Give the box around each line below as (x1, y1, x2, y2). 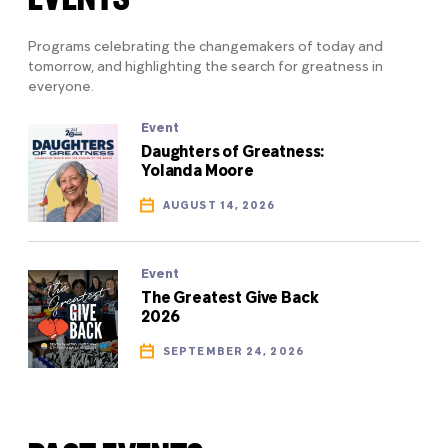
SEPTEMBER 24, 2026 (163, 346, 304, 357)
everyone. (28, 80, 94, 94)
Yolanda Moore (141, 164, 254, 179)
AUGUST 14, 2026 (163, 200, 276, 211)
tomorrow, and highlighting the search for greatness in (28, 60, 383, 74)
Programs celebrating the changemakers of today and (28, 40, 383, 54)
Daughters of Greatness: (141, 145, 325, 160)
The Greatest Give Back (141, 291, 319, 306)
